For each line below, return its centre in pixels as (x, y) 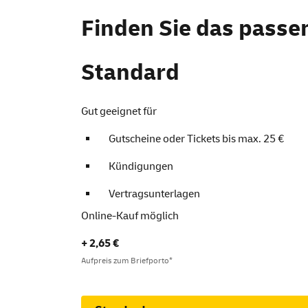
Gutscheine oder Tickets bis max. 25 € (196, 139)
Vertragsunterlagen (154, 194)
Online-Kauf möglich (130, 216)
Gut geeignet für (119, 111)
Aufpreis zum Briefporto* (127, 261)
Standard (130, 73)
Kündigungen (141, 166)
